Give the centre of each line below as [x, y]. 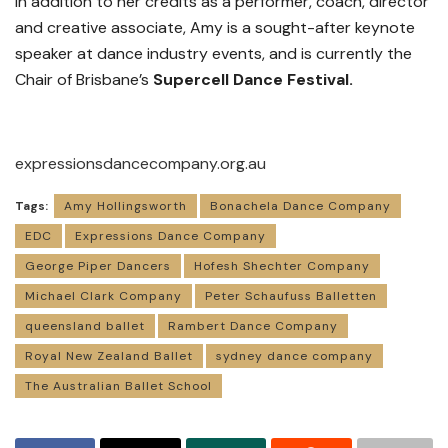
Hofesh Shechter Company [282, 266]
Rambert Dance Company [253, 326]
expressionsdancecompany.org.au [140, 164]
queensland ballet [85, 326]
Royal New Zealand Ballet [109, 356]
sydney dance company [294, 356]
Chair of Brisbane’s [84, 80]
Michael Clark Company [103, 296]
